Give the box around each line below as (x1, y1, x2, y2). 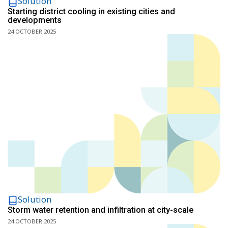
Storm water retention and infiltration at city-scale (8, 205, 193, 215)
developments (8, 15, 62, 25)
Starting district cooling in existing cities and (8, 7, 175, 16)
